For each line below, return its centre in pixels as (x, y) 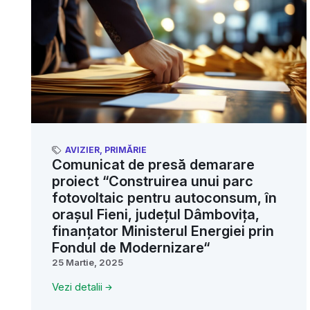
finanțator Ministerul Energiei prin (163, 231)
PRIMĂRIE (126, 150)
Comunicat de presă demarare (153, 165)
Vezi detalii (77, 287)
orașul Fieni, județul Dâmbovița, (156, 215)
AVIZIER (82, 150)
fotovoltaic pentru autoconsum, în (164, 198)
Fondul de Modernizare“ (131, 248)
